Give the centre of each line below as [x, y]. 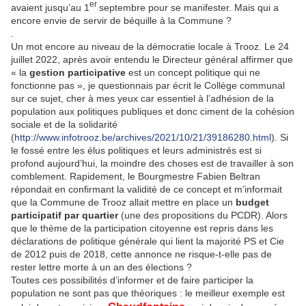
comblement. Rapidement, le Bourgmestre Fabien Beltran [136, 176]
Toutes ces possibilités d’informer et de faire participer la [132, 280]
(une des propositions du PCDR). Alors [203, 215]
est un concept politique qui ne [193, 72]
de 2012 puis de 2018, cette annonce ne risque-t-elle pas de [141, 254]
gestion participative [78, 72]
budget [252, 202]
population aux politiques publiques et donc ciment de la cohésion [153, 111]
